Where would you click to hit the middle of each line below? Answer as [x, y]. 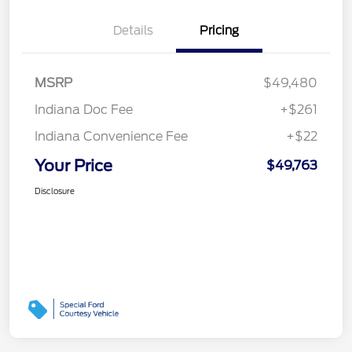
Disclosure [55, 191]
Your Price [73, 165]
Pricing [219, 30]
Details [133, 30]
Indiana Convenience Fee [111, 136]
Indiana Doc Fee [84, 109]
